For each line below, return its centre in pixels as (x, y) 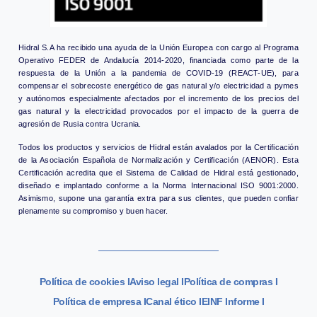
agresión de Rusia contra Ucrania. (80, 124)
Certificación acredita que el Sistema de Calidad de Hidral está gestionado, (158, 172)
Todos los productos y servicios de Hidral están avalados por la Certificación (158, 147)
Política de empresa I (99, 302)
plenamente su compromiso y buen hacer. (93, 211)
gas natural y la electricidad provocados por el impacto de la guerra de (158, 111)
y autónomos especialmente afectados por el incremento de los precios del (158, 99)
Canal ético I (174, 302)
